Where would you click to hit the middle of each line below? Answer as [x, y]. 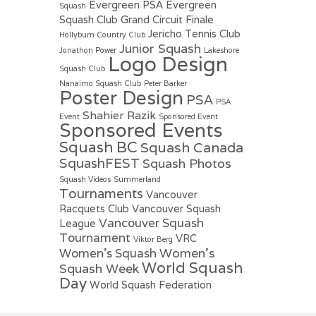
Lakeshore [221, 50]
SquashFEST [99, 163]
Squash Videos [85, 179]
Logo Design [168, 63]
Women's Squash [108, 253]
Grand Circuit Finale [167, 19]
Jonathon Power [87, 50]
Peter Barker [165, 83]
